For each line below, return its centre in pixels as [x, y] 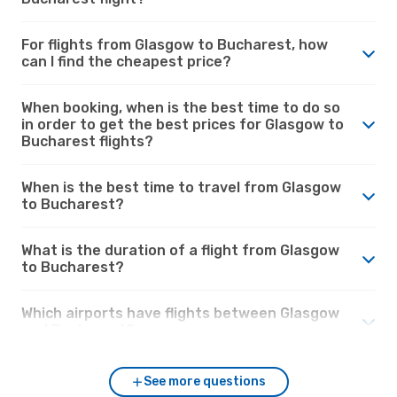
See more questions [205, 381]
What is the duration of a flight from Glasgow [180, 250]
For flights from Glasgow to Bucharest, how [175, 44]
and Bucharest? [78, 330]
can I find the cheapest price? [126, 61]
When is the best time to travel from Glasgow [181, 187]
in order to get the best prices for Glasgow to [183, 124]
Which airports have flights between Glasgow [180, 313]
